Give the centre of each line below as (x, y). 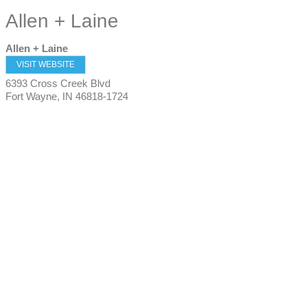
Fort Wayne (31, 96)
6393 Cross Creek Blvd (58, 83)
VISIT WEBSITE (46, 64)
